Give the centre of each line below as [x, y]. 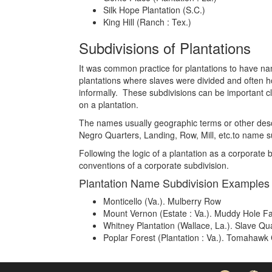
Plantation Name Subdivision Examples [174, 183]
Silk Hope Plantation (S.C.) [154, 10]
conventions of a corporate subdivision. [154, 165]
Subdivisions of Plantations [165, 48]
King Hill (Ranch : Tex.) [147, 22]
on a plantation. [109, 104]
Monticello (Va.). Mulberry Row [162, 201]
